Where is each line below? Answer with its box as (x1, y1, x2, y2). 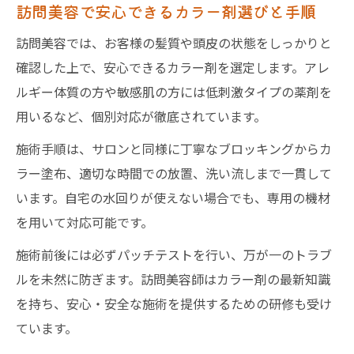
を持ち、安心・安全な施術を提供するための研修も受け (16, 294, 332, 313)
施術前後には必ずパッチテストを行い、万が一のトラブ (16, 245, 332, 264)
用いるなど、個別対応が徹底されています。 (16, 107, 266, 126)
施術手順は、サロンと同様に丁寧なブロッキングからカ (16, 139, 332, 158)
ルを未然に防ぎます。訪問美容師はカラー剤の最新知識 (16, 269, 330, 288)
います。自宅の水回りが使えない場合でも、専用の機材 (16, 188, 330, 207)
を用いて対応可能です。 (16, 213, 153, 232)
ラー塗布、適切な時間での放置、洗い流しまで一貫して (16, 164, 332, 183)
